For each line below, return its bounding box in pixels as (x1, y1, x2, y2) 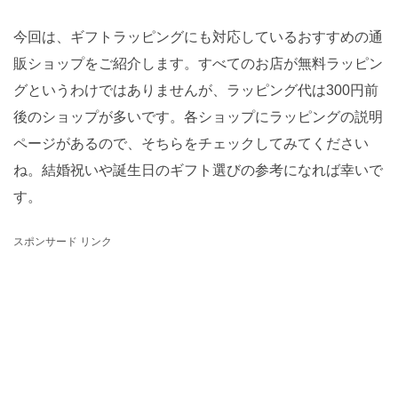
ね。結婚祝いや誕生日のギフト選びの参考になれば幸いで (13, 162, 383, 178)
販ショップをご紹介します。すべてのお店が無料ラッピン (13, 55, 383, 71)
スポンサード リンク (13, 235, 112, 248)
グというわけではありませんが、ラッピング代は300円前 (13, 82, 378, 98)
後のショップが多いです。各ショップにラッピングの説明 (13, 108, 383, 124)
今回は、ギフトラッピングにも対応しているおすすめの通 (13, 28, 383, 44)
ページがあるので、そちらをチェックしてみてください (13, 135, 369, 151)
